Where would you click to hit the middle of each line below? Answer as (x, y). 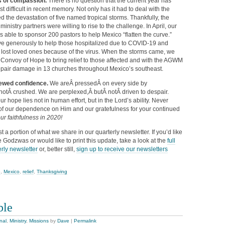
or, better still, (57, 149)
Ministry (18, 221)
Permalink (85, 221)
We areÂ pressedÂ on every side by (98, 84)
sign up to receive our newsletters (122, 149)
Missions (39, 221)
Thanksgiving (52, 172)
